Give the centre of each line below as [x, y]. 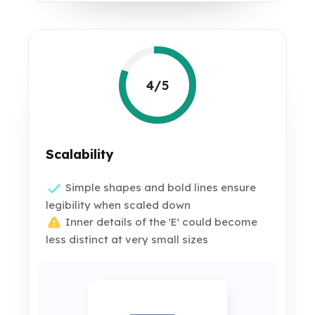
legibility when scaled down [118, 205]
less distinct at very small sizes [127, 240]
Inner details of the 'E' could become [160, 222]
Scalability [80, 154]
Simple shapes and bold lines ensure [160, 187]
